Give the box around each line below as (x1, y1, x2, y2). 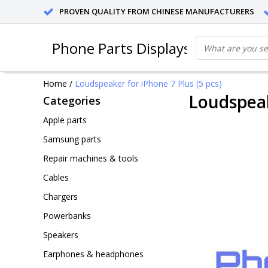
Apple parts (43, 114, 87, 126)
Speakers (43, 229, 78, 240)
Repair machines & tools (43, 153, 138, 164)
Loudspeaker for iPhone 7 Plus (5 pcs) (75, 77, 222, 89)
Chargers (43, 191, 78, 202)
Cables (43, 172, 69, 183)
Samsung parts (43, 133, 101, 145)
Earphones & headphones (43, 248, 144, 260)
